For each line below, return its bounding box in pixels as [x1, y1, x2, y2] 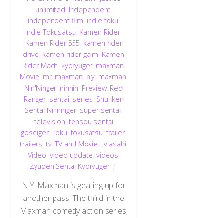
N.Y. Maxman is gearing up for [21, 180, 126, 191]
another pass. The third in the [23, 192, 125, 203]
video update [49, 150, 93, 160]
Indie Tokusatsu [25, 27, 76, 37]
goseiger [21, 128, 49, 138]
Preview [82, 83, 107, 93]
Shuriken [96, 94, 124, 104]
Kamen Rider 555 [25, 38, 80, 48]
